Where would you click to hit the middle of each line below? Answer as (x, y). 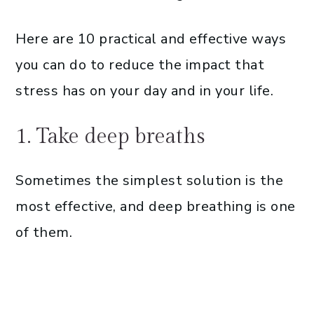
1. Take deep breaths (110, 136)
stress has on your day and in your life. (144, 90)
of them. (44, 232)
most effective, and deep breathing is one (156, 206)
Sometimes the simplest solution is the (149, 180)
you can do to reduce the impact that (140, 64)
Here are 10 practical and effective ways (151, 39)
